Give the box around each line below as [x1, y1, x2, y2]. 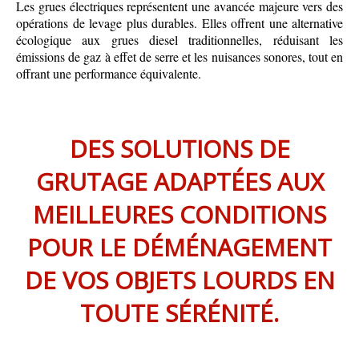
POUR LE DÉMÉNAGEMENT [27, 231, 332, 264]
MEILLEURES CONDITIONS [33, 198, 326, 232]
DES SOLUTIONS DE [69, 132, 290, 166]
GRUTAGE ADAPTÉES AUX [35, 165, 324, 199]
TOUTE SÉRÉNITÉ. [80, 296, 279, 330]
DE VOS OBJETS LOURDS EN [24, 264, 335, 297]
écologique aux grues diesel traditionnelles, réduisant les [16, 31, 343, 49]
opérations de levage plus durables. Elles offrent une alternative [16, 14, 343, 32]
